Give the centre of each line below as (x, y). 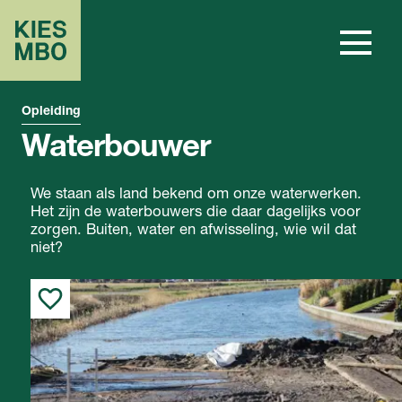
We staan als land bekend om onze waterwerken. (196, 195)
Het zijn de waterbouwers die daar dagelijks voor (196, 213)
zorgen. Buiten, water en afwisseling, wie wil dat (193, 231)
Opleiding (51, 112)
